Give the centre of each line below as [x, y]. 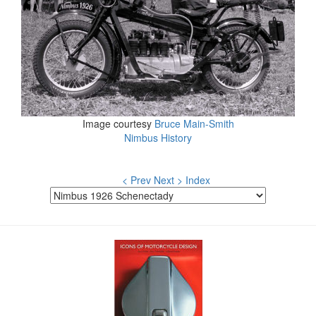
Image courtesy [118, 124]
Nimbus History [158, 138]
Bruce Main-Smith [194, 124]
